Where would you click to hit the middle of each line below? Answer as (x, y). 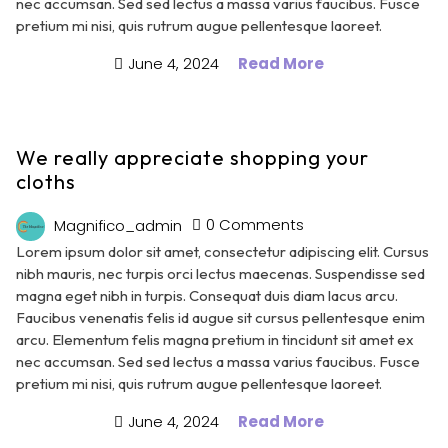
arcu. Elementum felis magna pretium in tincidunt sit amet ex (215, 339)
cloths (46, 181)
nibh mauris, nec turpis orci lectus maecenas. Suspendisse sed (220, 273)
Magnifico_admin (118, 225)
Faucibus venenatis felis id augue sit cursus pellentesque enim (220, 317)
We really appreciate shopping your (192, 157)
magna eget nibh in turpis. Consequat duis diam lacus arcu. (207, 295)
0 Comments (255, 225)
